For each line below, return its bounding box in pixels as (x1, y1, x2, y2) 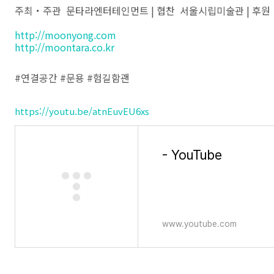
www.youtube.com (162, 219, 237, 229)
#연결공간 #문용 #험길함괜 (15, 70, 130, 85)
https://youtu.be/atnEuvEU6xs (15, 105, 149, 117)
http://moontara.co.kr (15, 40, 114, 54)
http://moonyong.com (15, 28, 116, 42)
